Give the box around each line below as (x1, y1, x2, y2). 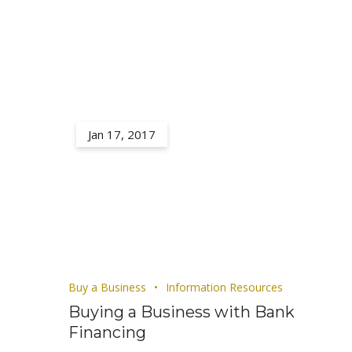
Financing (68, 323, 146, 342)
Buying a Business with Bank (68, 302, 295, 321)
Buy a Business (68, 280, 146, 295)
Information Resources (166, 280, 283, 295)
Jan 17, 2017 (88, 126, 156, 142)
